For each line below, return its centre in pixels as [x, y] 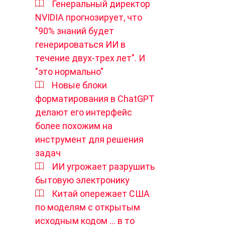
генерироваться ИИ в [80, 44]
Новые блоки [79, 85]
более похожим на [74, 126]
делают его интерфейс [84, 112]
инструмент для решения [89, 139]
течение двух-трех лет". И [90, 58]
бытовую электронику [82, 180]
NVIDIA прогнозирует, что [89, 17]
